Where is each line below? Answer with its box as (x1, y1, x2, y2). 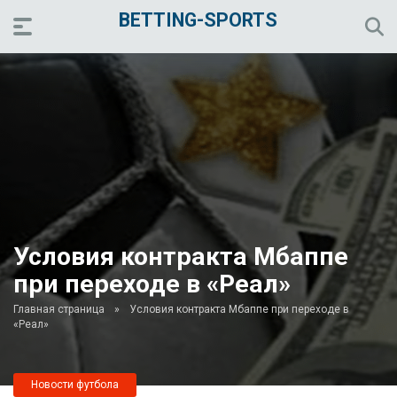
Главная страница (13, 303, 105, 315)
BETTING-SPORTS (119, 9, 278, 31)
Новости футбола (31, 378, 119, 391)
